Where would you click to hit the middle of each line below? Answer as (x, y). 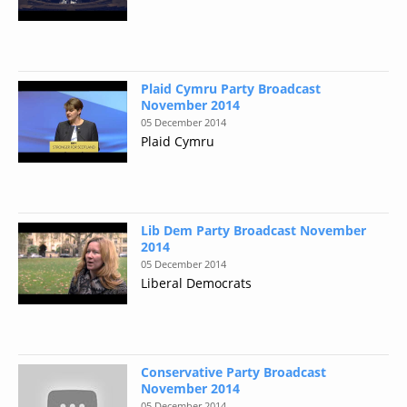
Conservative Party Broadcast (233, 372)
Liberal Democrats (196, 283)
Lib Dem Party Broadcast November (253, 230)
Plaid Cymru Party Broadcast (231, 89)
